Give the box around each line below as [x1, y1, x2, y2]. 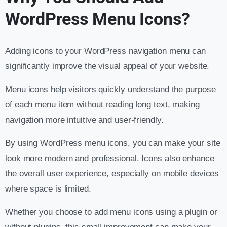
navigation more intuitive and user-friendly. [5, 115, 164, 125]
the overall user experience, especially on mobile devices [5, 169, 219, 179]
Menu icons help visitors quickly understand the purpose [5, 85, 216, 95]
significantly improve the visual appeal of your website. [5, 61, 210, 71]
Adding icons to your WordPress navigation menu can [5, 46, 206, 56]
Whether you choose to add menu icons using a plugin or [5, 207, 217, 217]
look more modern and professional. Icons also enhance [5, 154, 214, 164]
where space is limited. [5, 184, 91, 194]
